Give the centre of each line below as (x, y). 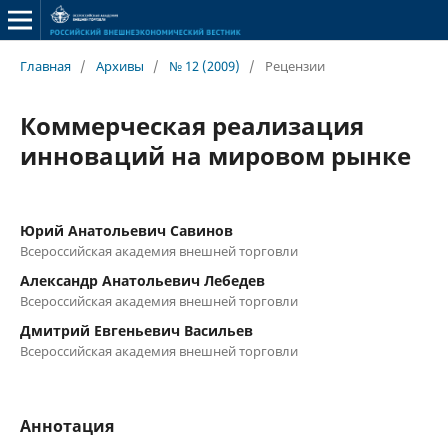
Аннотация (66, 425)
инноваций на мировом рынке (215, 155)
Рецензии (294, 65)
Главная (45, 65)
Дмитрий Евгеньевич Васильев (136, 330)
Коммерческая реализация (191, 125)
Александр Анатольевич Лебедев (142, 280)
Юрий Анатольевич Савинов (126, 230)
